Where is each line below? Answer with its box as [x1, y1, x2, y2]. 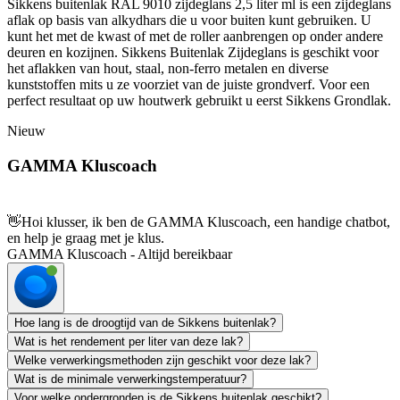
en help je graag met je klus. [7, 229, 164, 246]
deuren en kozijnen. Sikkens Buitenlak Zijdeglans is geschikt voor [7, 45, 379, 61]
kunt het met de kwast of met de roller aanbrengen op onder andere [7, 29, 383, 45]
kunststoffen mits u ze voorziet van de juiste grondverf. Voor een [7, 77, 370, 93]
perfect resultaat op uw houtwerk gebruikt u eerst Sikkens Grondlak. [7, 93, 391, 109]
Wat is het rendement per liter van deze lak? [14, 334, 243, 348]
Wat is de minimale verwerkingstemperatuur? [14, 371, 246, 386]
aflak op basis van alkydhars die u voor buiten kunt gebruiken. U [7, 12, 371, 29]
